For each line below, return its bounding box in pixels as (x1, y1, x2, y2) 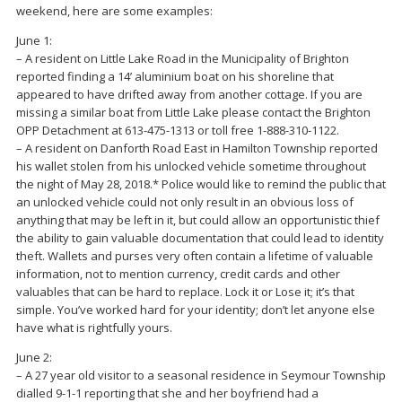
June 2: (16, 349, 52, 366)
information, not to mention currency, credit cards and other (16, 266, 340, 283)
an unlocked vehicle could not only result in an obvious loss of (16, 194, 354, 211)
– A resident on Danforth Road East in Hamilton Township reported (16, 140, 378, 157)
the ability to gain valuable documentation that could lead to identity (16, 230, 384, 247)
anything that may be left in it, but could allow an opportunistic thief (16, 212, 380, 229)
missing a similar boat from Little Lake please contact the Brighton (16, 104, 371, 121)
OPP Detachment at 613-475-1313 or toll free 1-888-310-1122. (16, 122, 339, 139)
